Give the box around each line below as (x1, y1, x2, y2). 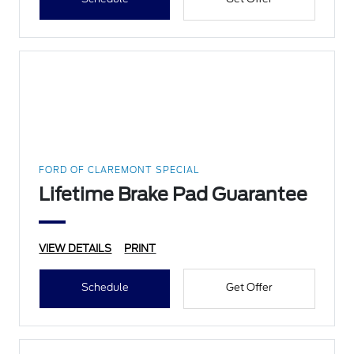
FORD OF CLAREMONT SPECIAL (39, 164, 200, 176)
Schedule (81, 281, 129, 294)
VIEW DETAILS (39, 243, 112, 255)
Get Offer (225, 281, 273, 294)
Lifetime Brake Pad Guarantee (39, 183, 308, 206)
